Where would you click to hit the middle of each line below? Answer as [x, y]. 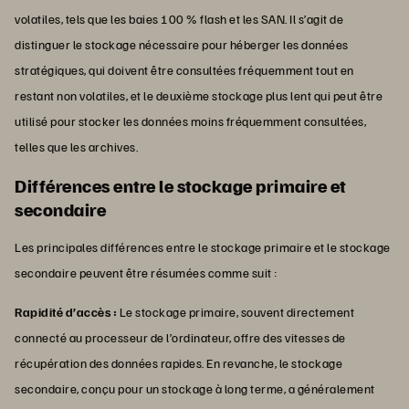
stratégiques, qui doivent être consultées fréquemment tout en [184, 69]
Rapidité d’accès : [66, 311]
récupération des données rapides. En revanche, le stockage [178, 362]
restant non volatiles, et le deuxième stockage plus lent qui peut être [199, 95]
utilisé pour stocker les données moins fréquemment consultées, [190, 121]
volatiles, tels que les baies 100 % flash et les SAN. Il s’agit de [179, 18]
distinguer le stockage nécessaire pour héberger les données [182, 44]
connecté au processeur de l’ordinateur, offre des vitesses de [180, 337]
